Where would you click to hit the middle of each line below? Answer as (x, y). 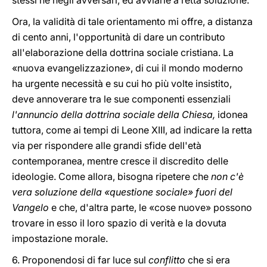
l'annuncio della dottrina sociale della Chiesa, (115, 114)
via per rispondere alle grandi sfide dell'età (107, 145)
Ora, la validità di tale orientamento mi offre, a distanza (132, 21)
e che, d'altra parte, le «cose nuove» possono (152, 207)
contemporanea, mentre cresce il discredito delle (120, 161)
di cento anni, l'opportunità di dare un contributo (119, 37)
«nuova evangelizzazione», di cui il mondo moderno (128, 68)
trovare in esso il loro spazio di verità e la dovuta (119, 223)
